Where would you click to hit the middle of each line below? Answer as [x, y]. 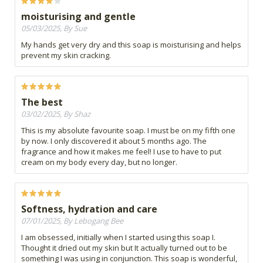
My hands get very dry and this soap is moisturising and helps [131, 45]
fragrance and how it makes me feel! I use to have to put [121, 152]
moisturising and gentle [78, 17]
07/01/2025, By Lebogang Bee [72, 221]
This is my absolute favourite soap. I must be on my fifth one [128, 131]
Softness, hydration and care [89, 209]
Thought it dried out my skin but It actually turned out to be [124, 248]
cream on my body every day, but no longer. [99, 162]
